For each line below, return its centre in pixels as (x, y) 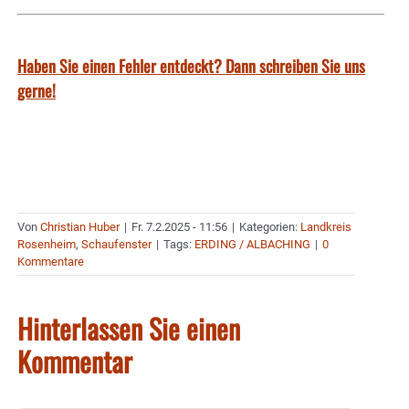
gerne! (37, 90)
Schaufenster (116, 244)
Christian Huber (80, 226)
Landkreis (326, 226)
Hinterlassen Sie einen (129, 328)
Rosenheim (47, 244)
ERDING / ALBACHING (252, 244)
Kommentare (51, 261)
